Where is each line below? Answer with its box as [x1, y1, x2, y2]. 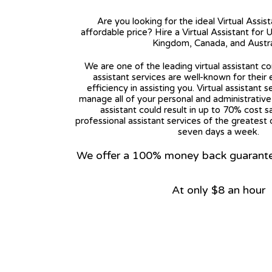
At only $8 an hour [172, 183, 265, 197]
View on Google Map [94, 219, 182, 229]
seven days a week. [178, 126, 259, 137]
